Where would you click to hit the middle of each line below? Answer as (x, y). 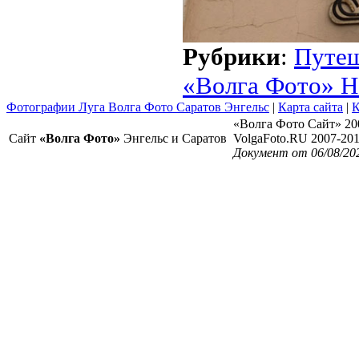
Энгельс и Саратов (173, 138)
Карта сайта (311, 107)
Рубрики (232, 56)
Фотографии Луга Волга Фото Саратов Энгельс (138, 107)
